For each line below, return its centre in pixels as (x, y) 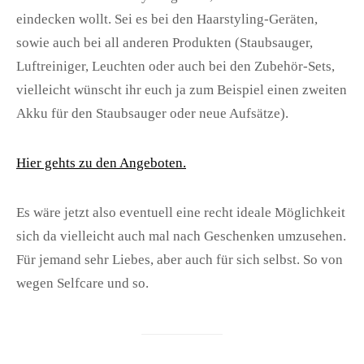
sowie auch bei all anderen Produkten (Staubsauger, (165, 43)
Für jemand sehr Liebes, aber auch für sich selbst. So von (180, 260)
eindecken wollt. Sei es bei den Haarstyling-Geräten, (167, 19)
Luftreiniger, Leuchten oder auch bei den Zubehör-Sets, (175, 67)
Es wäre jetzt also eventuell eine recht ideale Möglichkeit (181, 213)
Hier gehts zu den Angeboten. (101, 163)
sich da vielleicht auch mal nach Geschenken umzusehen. (181, 236)
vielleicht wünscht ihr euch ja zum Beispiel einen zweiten (182, 90)
